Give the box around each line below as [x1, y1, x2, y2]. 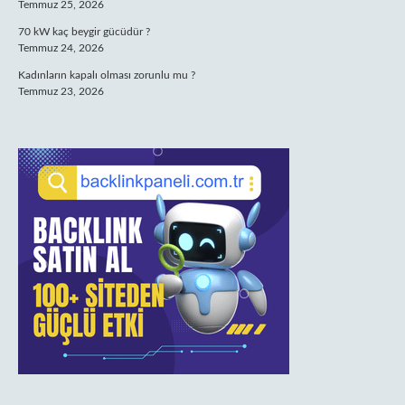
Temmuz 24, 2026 [18, 42, 104, 53]
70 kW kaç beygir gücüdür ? [18, 26, 150, 37]
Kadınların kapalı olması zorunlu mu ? [18, 70, 195, 80]
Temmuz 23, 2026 [18, 86, 104, 97]
